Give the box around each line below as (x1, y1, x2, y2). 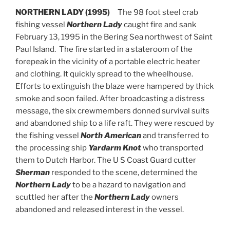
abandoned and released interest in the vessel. (15, 205, 184, 214)
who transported (141, 143, 203, 152)
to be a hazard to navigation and (71, 180, 186, 189)
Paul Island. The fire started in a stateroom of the (15, 45, 193, 54)
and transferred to (141, 131, 209, 140)
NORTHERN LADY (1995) (15, 8, 118, 17)
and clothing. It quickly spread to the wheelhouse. (15, 69, 193, 79)
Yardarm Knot (88, 143, 141, 152)
